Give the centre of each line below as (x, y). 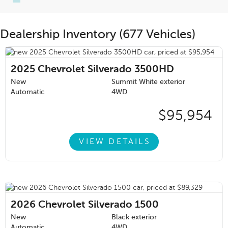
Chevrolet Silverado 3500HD (106, 70)
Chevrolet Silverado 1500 (98, 205)
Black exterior (134, 218)
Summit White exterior (148, 82)
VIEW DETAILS (115, 142)
